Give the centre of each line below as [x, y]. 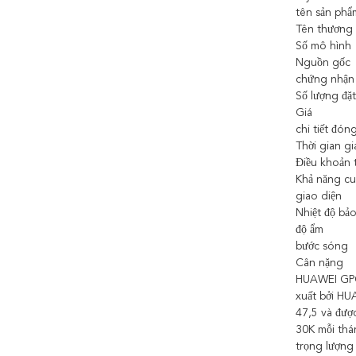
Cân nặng [319, 263]
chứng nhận [325, 79]
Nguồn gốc [323, 63]
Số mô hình [323, 46]
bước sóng [322, 246]
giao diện [319, 196]
